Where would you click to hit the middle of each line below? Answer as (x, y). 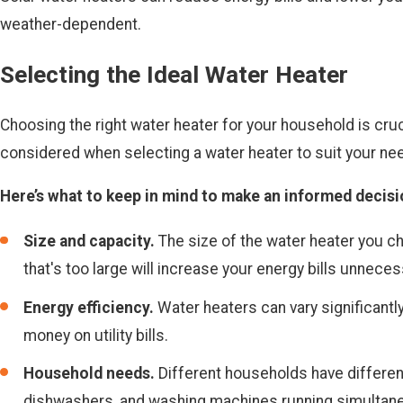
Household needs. (90, 373)
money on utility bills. (96, 335)
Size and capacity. (90, 242)
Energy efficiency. (89, 307)
